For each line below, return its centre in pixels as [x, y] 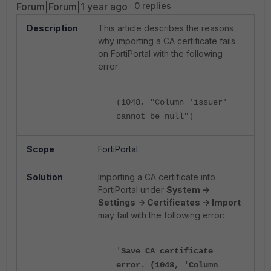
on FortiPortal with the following [160, 54]
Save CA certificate [167, 251]
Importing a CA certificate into [157, 177]
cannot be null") [155, 116]
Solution [45, 177]
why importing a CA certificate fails [167, 41]
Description [52, 28]
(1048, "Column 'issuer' [172, 102]
